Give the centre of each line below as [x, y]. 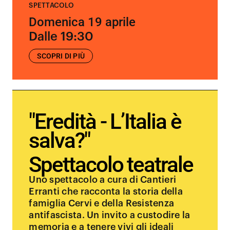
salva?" [59, 140]
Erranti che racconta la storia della [106, 191]
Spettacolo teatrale [111, 165]
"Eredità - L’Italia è [105, 121]
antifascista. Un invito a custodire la [110, 215]
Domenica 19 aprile [82, 22]
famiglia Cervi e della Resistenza [102, 203]
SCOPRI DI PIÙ [61, 56]
